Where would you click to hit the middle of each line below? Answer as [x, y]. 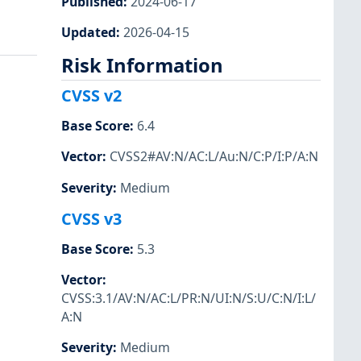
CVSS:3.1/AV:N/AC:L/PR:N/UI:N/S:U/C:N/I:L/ [189, 298]
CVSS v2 [91, 96]
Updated [89, 32]
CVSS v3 [91, 218]
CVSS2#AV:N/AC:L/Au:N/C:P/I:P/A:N [214, 157]
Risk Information [142, 65]
